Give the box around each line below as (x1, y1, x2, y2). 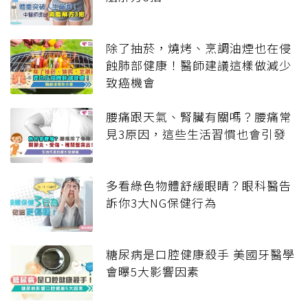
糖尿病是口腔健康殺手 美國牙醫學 (106, 245, 295, 263)
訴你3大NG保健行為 (106, 194, 217, 212)
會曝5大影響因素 (106, 263, 199, 280)
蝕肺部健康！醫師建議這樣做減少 (106, 56, 291, 74)
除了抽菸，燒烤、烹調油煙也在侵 (106, 39, 291, 57)
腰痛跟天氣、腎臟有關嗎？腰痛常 (106, 108, 291, 126)
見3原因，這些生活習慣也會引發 (106, 125, 286, 143)
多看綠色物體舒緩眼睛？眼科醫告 (106, 177, 291, 195)
